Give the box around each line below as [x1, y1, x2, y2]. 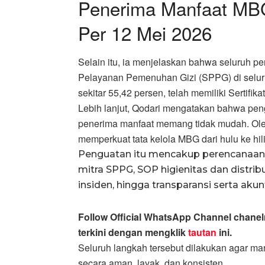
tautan [186, 225, 216, 240]
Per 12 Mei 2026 [78, 19, 212, 46]
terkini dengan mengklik [78, 225, 186, 240]
